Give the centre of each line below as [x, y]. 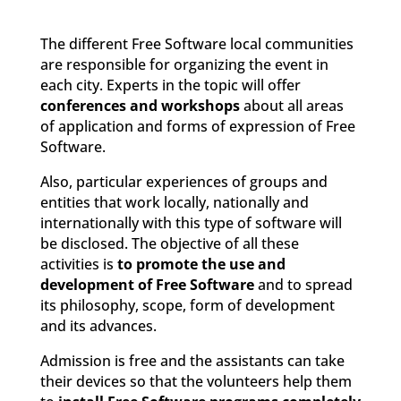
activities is [78, 264]
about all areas [291, 106]
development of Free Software [147, 285]
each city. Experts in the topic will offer [170, 85]
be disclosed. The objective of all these [169, 244]
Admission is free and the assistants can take [192, 361]
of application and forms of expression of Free [197, 127]
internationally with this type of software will [191, 223]
